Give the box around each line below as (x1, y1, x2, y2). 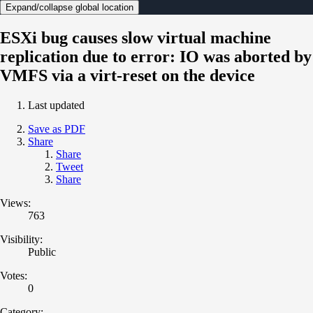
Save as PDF (28, 122, 85, 135)
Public (28, 245, 56, 258)
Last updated (28, 99, 85, 111)
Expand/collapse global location (6, 1, 133, 13)
